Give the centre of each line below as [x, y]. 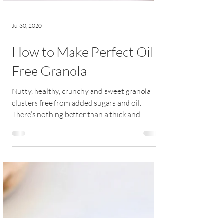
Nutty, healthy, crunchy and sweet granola [81, 144]
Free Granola [49, 123]
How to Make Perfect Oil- [85, 104]
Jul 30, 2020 [27, 78]
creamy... [26, 179]
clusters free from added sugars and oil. [76, 155]
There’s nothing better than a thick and [76, 167]
